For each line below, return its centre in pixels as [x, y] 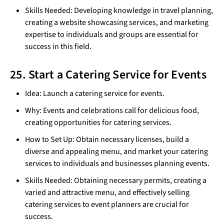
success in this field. [58, 46]
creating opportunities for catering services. [98, 122]
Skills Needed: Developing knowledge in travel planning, [119, 10]
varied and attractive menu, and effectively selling [107, 192]
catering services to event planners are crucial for [107, 204]
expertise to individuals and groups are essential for [112, 34]
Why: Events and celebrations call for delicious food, [112, 110]
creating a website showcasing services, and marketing [117, 22]
